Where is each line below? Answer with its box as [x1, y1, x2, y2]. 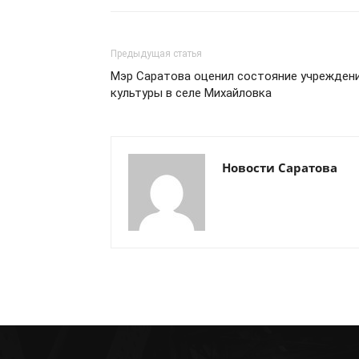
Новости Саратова [222, 159, 337, 175]
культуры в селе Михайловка [111, 86, 272, 100]
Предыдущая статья [111, 48, 202, 59]
